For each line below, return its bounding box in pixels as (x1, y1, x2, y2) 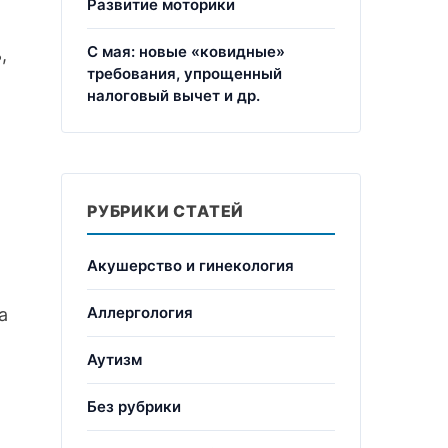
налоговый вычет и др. (87, 86, 260, 105)
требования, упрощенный (87, 64, 282, 83)
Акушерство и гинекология (87, 256, 294, 275)
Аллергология (87, 303, 193, 322)
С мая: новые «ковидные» (87, 42, 285, 61)
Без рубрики (87, 397, 181, 416)
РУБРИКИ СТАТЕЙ (87, 201, 245, 221)
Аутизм (87, 350, 142, 369)
